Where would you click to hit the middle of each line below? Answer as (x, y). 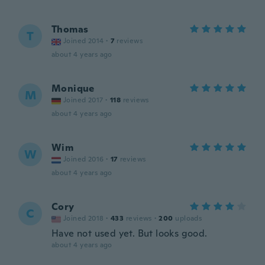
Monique (73, 88)
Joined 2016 (84, 159)
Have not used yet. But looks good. (130, 233)
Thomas (70, 29)
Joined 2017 (83, 100)
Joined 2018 (84, 218)
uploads (189, 218)
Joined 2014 (84, 41)
